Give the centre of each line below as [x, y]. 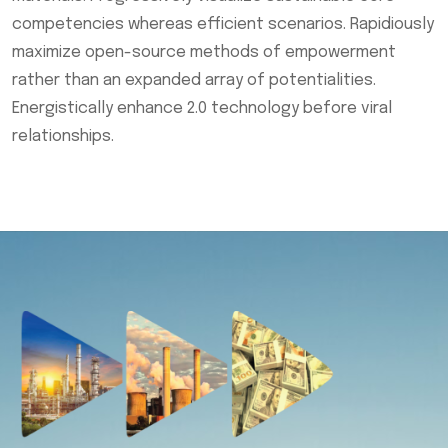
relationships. [63, 137]
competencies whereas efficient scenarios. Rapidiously [223, 25]
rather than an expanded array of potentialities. [194, 81]
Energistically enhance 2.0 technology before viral [202, 109]
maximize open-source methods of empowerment [204, 53]
